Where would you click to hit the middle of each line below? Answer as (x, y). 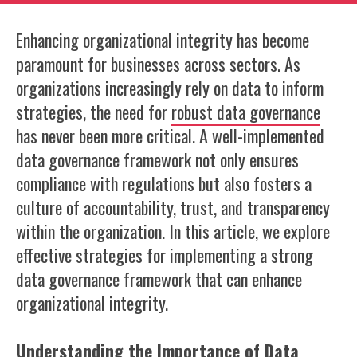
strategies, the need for (94, 112)
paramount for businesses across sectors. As (158, 64)
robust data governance (246, 112)
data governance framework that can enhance (159, 279)
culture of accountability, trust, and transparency (173, 207)
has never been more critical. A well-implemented (170, 135)
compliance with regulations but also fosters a (164, 183)
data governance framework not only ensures (157, 159)
